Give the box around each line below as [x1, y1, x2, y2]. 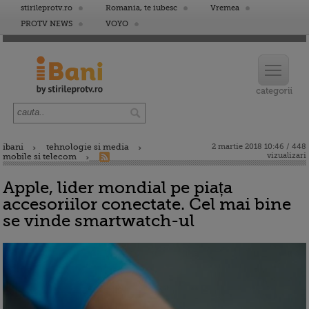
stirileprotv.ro [21, 3, 72, 12]
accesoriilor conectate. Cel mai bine [3, 195, 291, 214]
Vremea [210, 3, 239, 12]
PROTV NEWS [21, 19, 72, 28]
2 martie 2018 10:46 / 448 [212, 142, 306, 151]
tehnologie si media [46, 142, 129, 152]
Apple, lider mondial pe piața [3, 178, 232, 197]
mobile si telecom [3, 152, 77, 161]
